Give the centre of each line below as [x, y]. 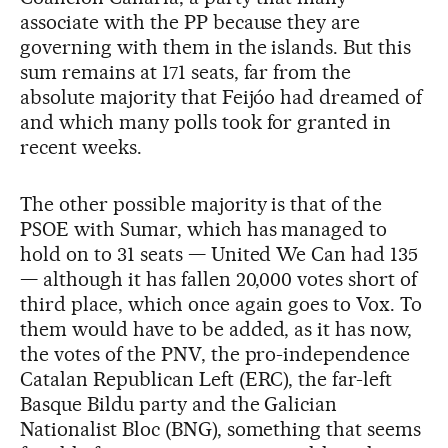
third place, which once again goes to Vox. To [221, 303]
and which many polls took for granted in [206, 121]
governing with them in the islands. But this [216, 46]
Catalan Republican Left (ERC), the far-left [206, 378]
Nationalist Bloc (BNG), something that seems [221, 428]
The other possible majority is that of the [201, 203]
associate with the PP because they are [190, 21]
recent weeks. [81, 146]
